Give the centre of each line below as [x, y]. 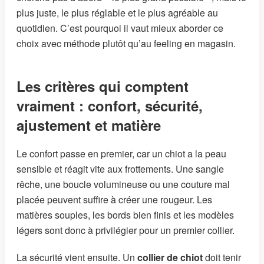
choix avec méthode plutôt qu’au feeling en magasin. [126, 44]
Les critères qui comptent [103, 86]
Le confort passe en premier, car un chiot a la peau [121, 154]
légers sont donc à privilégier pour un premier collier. [126, 230]
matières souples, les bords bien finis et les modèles [125, 215]
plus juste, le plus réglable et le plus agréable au [117, 13]
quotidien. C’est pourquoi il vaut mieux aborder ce [120, 28]
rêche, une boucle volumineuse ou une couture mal [123, 184]
